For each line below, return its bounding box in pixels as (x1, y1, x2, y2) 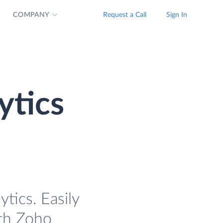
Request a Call (103, 11, 146, 18)
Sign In (166, 11, 187, 18)
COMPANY (13, 11, 50, 18)
